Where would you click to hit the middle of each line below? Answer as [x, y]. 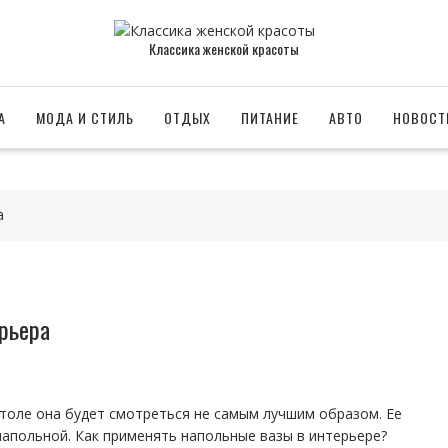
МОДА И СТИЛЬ [85, 117]
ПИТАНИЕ [270, 117]
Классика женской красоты [224, 48]
